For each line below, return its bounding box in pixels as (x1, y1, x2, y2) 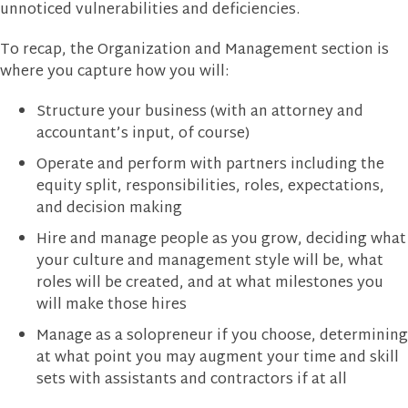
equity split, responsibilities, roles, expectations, (36, 173, 384, 200)
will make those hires (36, 291, 187, 319)
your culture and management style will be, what (36, 248, 383, 275)
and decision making (36, 195, 182, 222)
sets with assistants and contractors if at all (36, 366, 347, 393)
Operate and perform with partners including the (36, 151, 384, 178)
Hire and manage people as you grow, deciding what (36, 226, 406, 253)
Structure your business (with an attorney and (36, 98, 363, 126)
